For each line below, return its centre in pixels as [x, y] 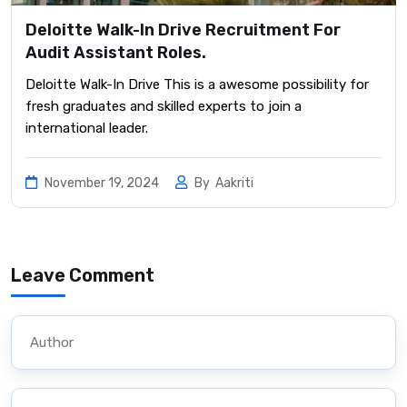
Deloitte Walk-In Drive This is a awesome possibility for [197, 85]
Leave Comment [83, 276]
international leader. [87, 129]
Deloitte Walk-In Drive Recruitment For [183, 30]
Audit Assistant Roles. [116, 53]
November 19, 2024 [102, 184]
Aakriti [234, 184]
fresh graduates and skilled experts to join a [164, 107]
